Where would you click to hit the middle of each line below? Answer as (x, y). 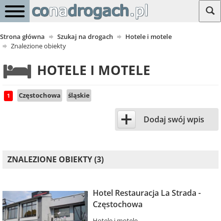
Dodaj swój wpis (174, 119)
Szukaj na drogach (85, 37)
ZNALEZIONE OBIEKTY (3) (55, 159)
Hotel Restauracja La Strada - (147, 193)
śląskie (79, 95)
